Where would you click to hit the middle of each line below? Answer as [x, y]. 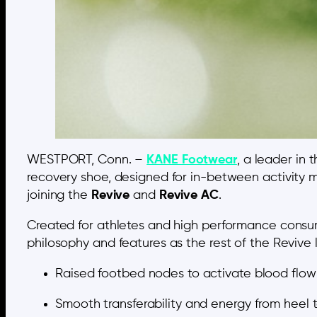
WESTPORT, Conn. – [87, 160]
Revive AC [189, 196]
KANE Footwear [192, 160]
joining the [59, 196]
